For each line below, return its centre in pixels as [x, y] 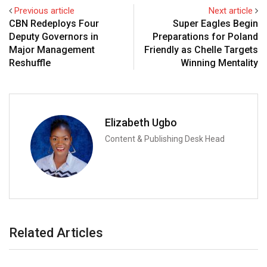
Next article [231, 10]
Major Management [52, 49]
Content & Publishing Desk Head [165, 139]
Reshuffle [30, 63]
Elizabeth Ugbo [141, 122]
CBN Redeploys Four [54, 23]
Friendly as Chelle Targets [201, 49]
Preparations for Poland [205, 36]
